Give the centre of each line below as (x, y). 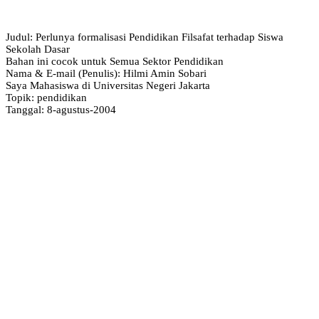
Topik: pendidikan (46, 97)
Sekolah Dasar (38, 49)
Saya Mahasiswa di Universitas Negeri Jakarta (108, 85)
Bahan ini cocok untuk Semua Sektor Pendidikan (115, 61)
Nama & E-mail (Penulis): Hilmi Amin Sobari (106, 73)
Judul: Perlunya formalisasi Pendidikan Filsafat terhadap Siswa (145, 37)
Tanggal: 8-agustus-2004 (61, 109)
